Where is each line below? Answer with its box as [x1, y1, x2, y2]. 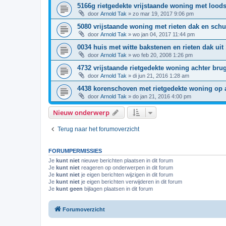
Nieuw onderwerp [53, 107, 109, 117]
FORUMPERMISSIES [48, 147, 102, 154]
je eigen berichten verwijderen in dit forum [80, 178, 182, 185]
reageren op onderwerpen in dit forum [80, 164, 173, 171]
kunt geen [56, 185, 83, 192]
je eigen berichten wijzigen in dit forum [80, 171, 173, 178]
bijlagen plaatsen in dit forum [83, 185, 153, 192]
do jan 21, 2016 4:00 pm [133, 93, 191, 99]
